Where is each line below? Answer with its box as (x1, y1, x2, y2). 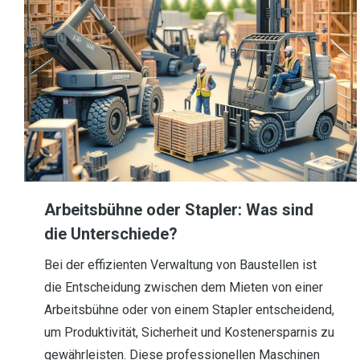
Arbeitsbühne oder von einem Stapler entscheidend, (44, 302, 334, 317)
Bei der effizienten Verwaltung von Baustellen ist (44, 257, 317, 272)
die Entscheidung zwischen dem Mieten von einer (44, 280, 323, 295)
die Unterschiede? (44, 224, 178, 243)
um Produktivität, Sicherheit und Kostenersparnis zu (44, 325, 334, 340)
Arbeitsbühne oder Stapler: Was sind (44, 200, 313, 219)
